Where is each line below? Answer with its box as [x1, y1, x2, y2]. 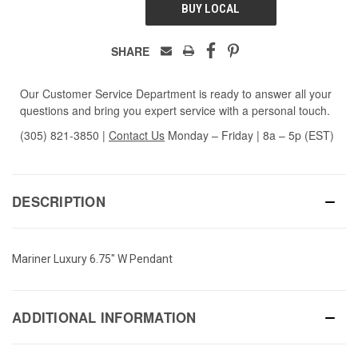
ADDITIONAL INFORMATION [12, 307, 197, 327]
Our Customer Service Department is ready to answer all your [20, 85, 332, 101]
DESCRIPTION [12, 191, 105, 211]
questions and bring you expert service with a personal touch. [20, 101, 330, 118]
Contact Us [109, 126, 165, 143]
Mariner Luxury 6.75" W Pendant [12, 252, 173, 265]
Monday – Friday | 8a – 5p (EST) [165, 126, 334, 143]
